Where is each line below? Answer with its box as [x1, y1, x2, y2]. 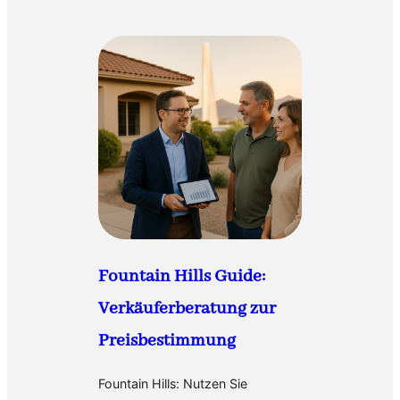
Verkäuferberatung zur [98, 297, 276, 321]
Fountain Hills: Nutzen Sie [98, 376, 247, 392]
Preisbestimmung [98, 329, 236, 353]
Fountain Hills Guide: [98, 265, 265, 288]
